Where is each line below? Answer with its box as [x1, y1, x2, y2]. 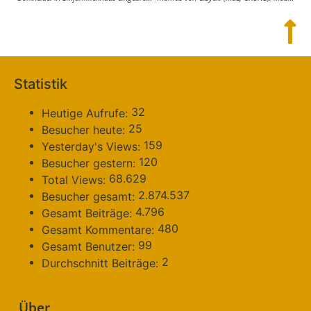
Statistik [14, 76, 67, 93]
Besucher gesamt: [42, 189, 138, 203]
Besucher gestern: [42, 155, 139, 170]
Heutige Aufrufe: [42, 106, 131, 120]
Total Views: [42, 172, 109, 187]
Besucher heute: [42, 122, 128, 137]
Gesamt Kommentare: [42, 222, 158, 237]
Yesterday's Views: [42, 139, 144, 153]
